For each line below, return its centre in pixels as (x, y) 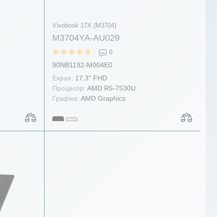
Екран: (62, 78)
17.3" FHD (90, 78)
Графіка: (66, 98)
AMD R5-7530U (110, 88)
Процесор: (69, 88)
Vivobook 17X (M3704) (84, 25)
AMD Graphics (102, 98)
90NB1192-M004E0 (82, 65)
